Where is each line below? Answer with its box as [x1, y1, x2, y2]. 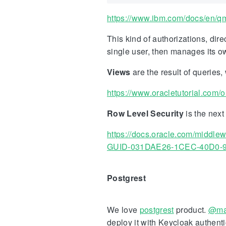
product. [174, 203, 208, 215]
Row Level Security [107, 107, 184, 120]
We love [107, 203, 140, 215]
